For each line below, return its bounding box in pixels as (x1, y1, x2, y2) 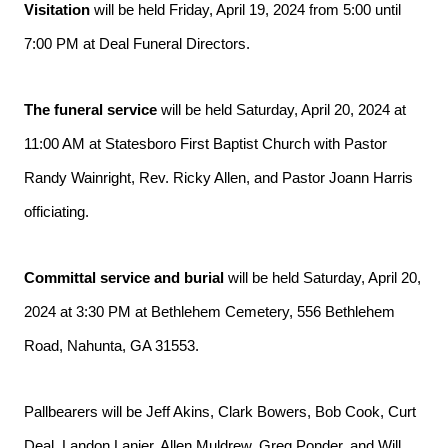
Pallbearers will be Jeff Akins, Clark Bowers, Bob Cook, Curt (24, 404, 416, 420)
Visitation (24, 2, 90, 18)
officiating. (24, 204, 89, 220)
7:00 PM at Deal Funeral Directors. (24, 36, 250, 52)
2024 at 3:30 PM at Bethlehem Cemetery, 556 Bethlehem (24, 304, 395, 320)
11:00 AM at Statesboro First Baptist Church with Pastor (24, 136, 387, 152)
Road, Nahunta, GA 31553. (24, 338, 203, 354)
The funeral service (24, 102, 157, 118)
